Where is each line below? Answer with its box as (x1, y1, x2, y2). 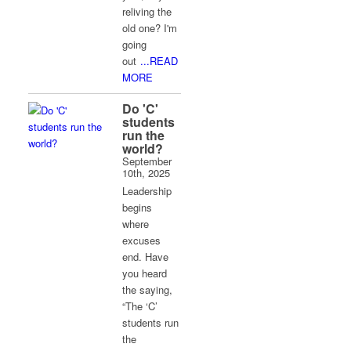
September (122, 154, 172, 168)
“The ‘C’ (122, 299, 158, 313)
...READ (140, 53, 179, 68)
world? (122, 139, 164, 157)
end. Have (122, 249, 169, 264)
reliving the (122, 4, 172, 19)
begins (122, 200, 153, 215)
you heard (122, 266, 168, 280)
